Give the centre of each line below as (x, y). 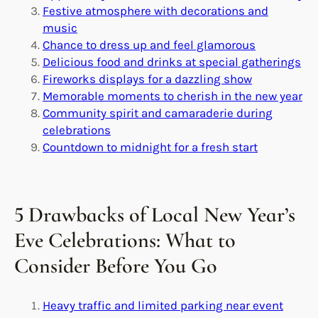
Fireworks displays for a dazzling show (147, 78)
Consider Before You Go (116, 265)
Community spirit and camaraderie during (158, 113)
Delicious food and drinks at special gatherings (172, 61)
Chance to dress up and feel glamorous (149, 44)
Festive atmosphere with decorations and (155, 10)
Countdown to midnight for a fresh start (150, 147)
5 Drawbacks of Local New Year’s (155, 214)
